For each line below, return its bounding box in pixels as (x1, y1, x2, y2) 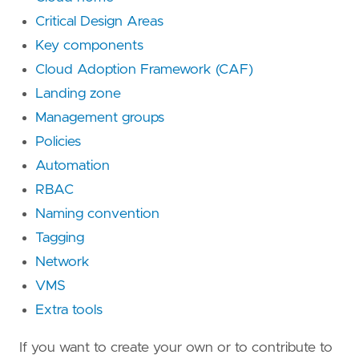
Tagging (35, 231, 84, 246)
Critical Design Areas (35, 14, 163, 30)
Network (35, 255, 90, 270)
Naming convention (35, 207, 159, 222)
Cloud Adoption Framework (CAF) (35, 63, 253, 78)
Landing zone (35, 87, 121, 102)
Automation (35, 159, 110, 174)
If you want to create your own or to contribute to (19, 341, 333, 356)
